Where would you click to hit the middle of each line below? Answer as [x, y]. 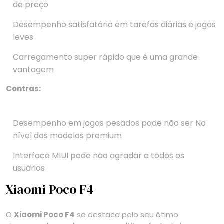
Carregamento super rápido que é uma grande [105, 57]
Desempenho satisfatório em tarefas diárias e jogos [114, 25]
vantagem [33, 70]
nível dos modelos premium [67, 136]
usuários [29, 168]
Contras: [23, 89]
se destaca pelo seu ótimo [127, 215]
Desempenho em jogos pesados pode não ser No [109, 123]
